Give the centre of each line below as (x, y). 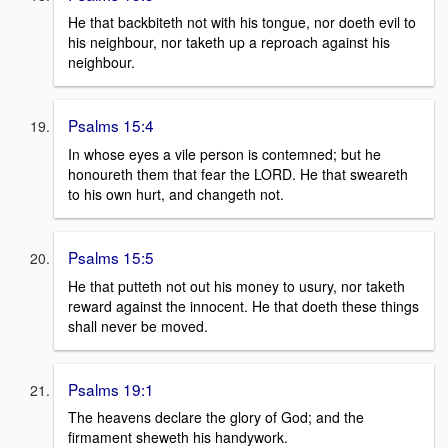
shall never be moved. (138, 325)
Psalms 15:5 (111, 257)
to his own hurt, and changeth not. (176, 194)
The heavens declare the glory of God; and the (216, 417)
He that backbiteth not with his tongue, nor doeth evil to (242, 22)
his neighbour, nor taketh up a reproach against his (229, 42)
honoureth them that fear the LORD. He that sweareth (238, 174)
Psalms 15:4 (111, 125)
